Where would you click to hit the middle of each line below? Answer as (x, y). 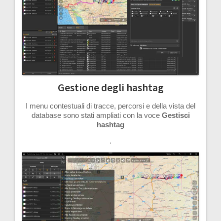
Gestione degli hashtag (110, 87)
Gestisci (176, 115)
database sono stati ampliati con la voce (96, 115)
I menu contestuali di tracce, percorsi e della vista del (110, 106)
